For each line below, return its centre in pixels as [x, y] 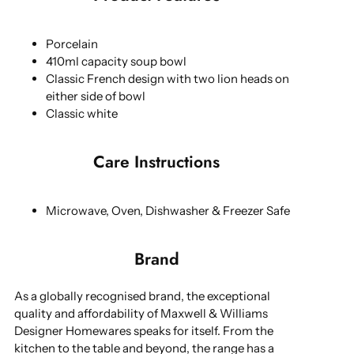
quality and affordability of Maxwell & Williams [141, 313]
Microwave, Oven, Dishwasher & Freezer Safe [168, 211]
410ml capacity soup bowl [116, 61]
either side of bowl [96, 96]
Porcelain [72, 44]
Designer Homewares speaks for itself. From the [144, 331]
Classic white [82, 113]
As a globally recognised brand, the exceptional [142, 296]
